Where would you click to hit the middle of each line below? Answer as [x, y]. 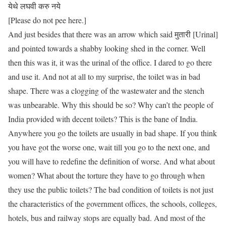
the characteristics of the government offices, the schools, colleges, [112, 204]
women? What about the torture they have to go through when [106, 175]
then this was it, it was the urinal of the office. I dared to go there [110, 62]
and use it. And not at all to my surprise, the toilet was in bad [104, 76]
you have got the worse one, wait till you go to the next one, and [109, 147]
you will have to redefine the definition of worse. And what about [111, 161]
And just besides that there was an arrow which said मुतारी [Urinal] [113, 34]
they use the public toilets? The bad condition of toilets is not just [111, 189]
